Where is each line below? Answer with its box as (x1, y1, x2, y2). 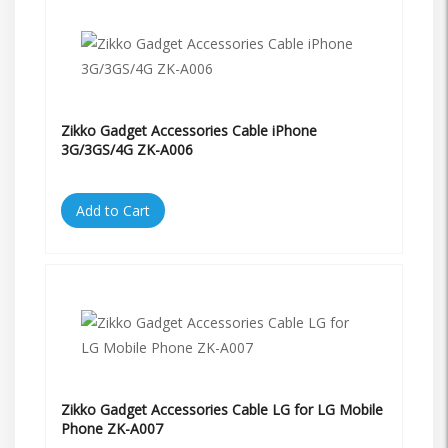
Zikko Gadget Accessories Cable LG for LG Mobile (61, 399, 383, 419)
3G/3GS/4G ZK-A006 (61, 139, 193, 159)
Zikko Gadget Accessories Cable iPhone (61, 120, 317, 140)
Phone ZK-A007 (61, 418, 163, 438)
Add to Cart (76, 200, 150, 220)
